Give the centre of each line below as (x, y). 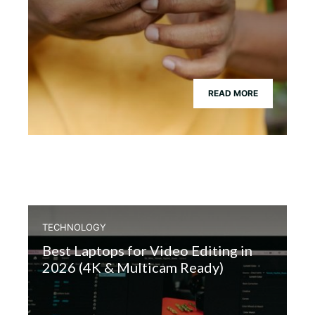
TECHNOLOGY (74, 227)
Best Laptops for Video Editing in (147, 250)
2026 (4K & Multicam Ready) (133, 267)
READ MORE (233, 93)
